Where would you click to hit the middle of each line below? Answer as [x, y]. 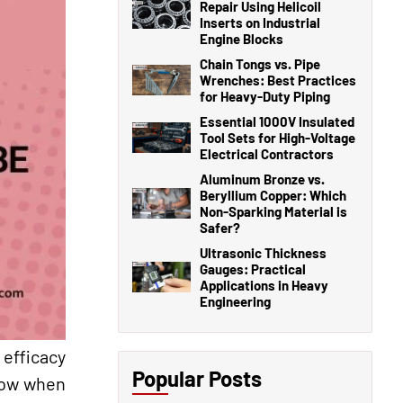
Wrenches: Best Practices [278, 80]
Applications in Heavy [264, 285]
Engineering [235, 301]
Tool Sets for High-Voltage [278, 138]
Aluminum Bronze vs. [262, 179]
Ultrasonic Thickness [263, 253]
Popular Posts [197, 378]
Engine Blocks [242, 39]
